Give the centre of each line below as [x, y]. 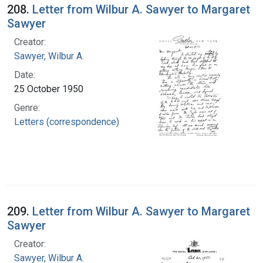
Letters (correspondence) [67, 122]
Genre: [27, 107]
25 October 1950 [49, 89]
